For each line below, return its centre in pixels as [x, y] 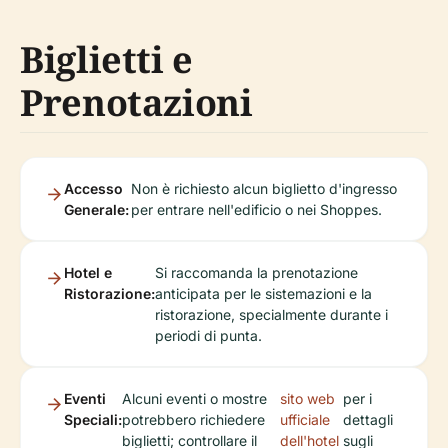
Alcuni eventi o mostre [194, 398]
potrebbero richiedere [193, 419]
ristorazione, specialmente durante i [271, 314]
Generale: [96, 209]
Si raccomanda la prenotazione [256, 272]
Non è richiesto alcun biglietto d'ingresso [263, 188]
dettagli [367, 419]
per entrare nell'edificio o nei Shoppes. [256, 209]
